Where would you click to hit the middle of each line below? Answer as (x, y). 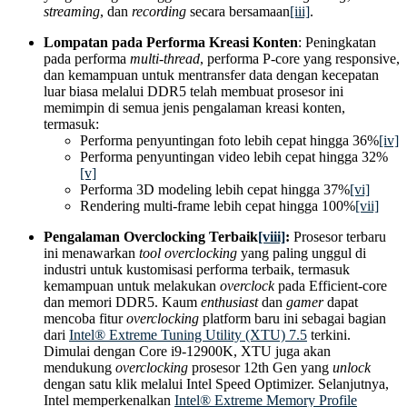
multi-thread (165, 58)
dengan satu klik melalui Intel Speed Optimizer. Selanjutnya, (216, 383)
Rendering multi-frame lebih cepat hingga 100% (218, 205)
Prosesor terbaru (338, 236)
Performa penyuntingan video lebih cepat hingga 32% (234, 156)
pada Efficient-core (331, 285)
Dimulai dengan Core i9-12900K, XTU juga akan (187, 351)
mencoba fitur (85, 318)
